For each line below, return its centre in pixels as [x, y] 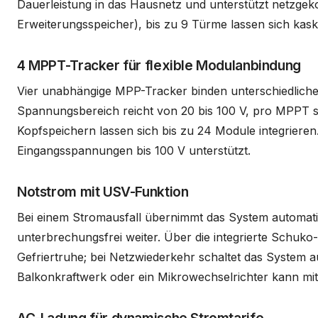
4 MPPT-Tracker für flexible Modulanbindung [159, 65]
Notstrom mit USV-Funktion [103, 191]
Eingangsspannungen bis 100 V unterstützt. [134, 150]
